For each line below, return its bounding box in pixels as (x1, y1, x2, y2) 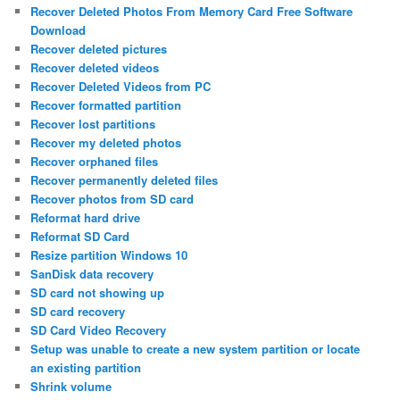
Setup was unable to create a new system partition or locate (30, 340, 361, 358)
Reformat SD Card (30, 228, 130, 246)
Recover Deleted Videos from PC (30, 78, 212, 96)
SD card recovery (30, 303, 126, 321)
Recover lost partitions (30, 115, 156, 133)
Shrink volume (30, 378, 112, 396)
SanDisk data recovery (30, 265, 154, 283)
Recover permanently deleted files (30, 171, 219, 189)
